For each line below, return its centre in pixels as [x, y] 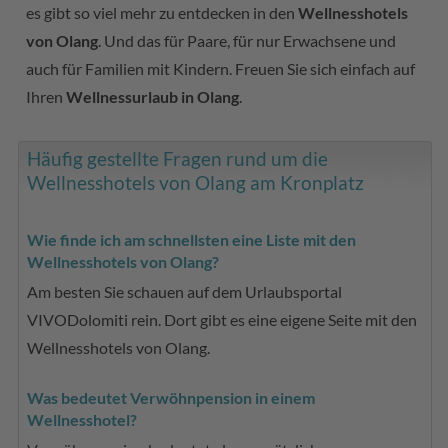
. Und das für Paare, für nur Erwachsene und [247, 40]
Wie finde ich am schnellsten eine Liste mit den [192, 239]
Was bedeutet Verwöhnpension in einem [171, 397]
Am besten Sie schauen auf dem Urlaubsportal [185, 291]
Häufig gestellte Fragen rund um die [178, 158]
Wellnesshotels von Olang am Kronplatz [196, 182]
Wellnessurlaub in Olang [153, 96]
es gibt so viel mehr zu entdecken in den [162, 12]
